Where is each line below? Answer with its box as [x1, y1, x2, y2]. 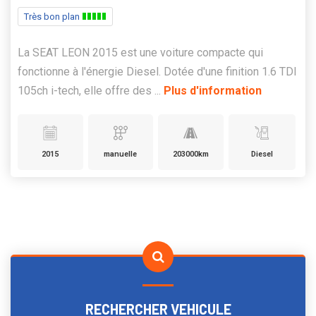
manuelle [104, 150, 138, 159]
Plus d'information [164, 84, 262, 98]
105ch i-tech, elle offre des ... [18, 84, 164, 98]
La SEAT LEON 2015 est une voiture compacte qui [18, 46, 263, 60]
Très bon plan [24, 11, 82, 23]
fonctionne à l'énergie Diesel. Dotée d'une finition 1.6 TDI [18, 65, 297, 79]
